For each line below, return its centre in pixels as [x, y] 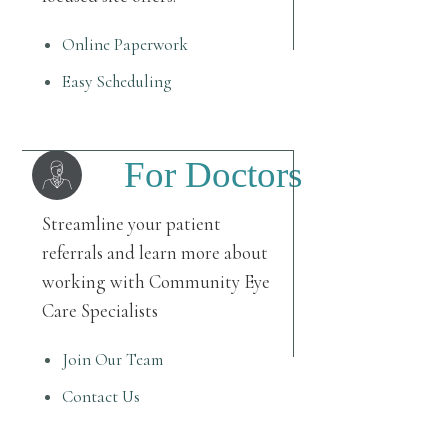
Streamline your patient [132, 224]
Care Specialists [100, 311]
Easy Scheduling [117, 82]
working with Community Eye [156, 282]
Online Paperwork [125, 45]
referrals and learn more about [155, 253]
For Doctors [213, 175]
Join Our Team [113, 360]
